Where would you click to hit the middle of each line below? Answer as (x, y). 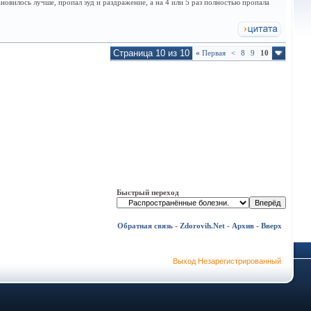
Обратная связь (145, 226)
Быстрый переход (148, 192)
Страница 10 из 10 (151, 53)
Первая (213, 53)
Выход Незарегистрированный (227, 261)
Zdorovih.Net (202, 226)
